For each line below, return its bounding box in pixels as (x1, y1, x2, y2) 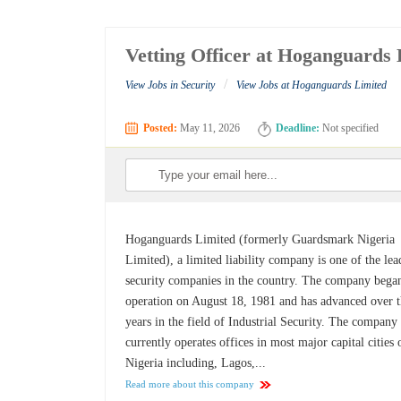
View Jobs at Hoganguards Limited (236, 79, 388, 92)
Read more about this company (125, 379, 255, 390)
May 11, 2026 (177, 122, 241, 135)
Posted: (143, 122, 178, 135)
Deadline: (276, 122, 320, 135)
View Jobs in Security (125, 79, 216, 92)
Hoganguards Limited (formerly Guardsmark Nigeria (125, 233, 396, 247)
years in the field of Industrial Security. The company (125, 315, 398, 329)
